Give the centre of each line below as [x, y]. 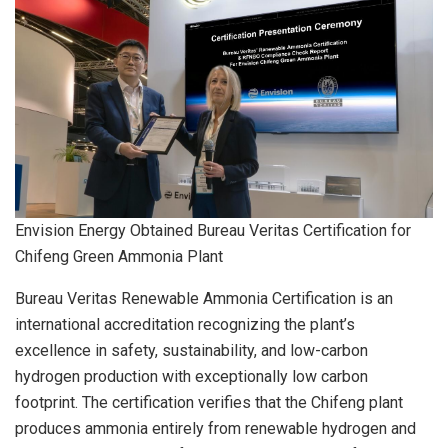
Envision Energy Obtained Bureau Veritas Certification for [213, 230]
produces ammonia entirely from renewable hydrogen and [215, 428]
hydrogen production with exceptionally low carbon [191, 376]
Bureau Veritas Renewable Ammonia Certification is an [204, 298]
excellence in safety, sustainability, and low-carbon [191, 350]
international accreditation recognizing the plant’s [185, 324]
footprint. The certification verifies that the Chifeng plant [209, 402]
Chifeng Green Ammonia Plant [119, 256]
